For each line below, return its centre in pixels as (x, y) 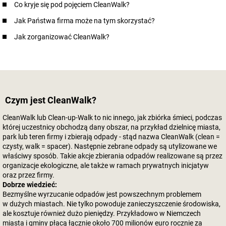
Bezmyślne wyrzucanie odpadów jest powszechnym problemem (102, 194)
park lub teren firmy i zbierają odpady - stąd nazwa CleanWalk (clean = (111, 137)
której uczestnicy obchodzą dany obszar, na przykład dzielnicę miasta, (111, 127)
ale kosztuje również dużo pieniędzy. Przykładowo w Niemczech (102, 213)
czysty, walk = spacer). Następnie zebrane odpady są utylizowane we (110, 146)
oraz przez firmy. (29, 175)
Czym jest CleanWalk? (51, 100)
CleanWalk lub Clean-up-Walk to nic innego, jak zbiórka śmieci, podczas (112, 118)
